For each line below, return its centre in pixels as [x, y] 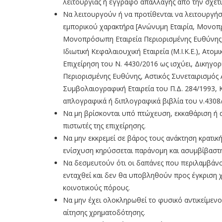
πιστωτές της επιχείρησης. [104, 126]
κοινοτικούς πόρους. [96, 188]
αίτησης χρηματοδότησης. [104, 213]
